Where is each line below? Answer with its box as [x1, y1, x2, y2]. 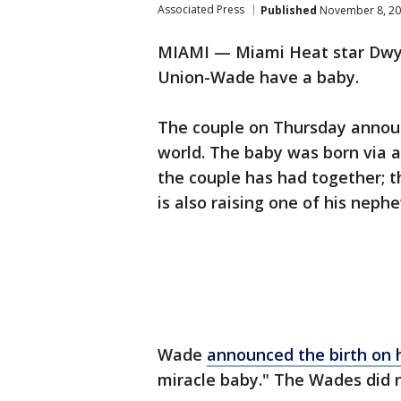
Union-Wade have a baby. [158, 66, 359, 88]
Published [260, 2, 317, 18]
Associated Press [158, 2, 244, 17]
